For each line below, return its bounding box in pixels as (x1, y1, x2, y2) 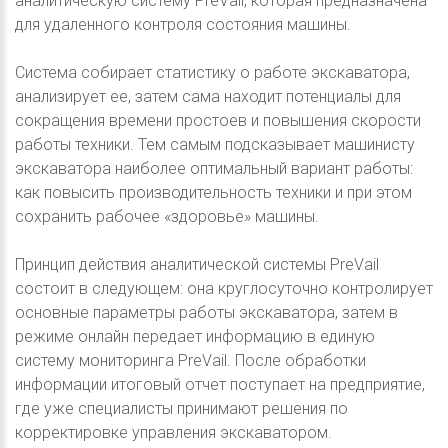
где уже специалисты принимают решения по (15, 398, 348, 418)
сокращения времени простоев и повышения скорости (15, 110, 421, 130)
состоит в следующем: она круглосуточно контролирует (15, 278, 433, 298)
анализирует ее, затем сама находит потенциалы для (15, 86, 401, 106)
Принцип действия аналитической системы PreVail (15, 254, 379, 274)
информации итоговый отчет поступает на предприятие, (15, 374, 425, 394)
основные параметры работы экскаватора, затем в (15, 302, 398, 322)
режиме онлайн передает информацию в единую (15, 326, 375, 346)
